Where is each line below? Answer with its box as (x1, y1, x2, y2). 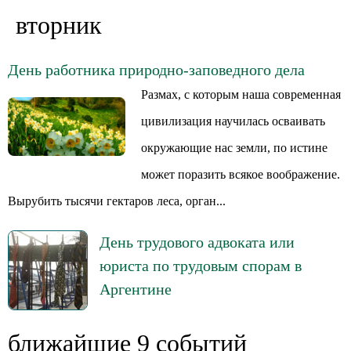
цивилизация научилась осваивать (141, 114, 325, 128)
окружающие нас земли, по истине (141, 141, 327, 154)
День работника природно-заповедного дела (8, 61, 305, 78)
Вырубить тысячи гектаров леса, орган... (8, 194, 226, 208)
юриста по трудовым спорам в (100, 257, 302, 274)
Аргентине (100, 280, 172, 298)
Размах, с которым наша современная (141, 88, 341, 101)
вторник (16, 11, 102, 39)
